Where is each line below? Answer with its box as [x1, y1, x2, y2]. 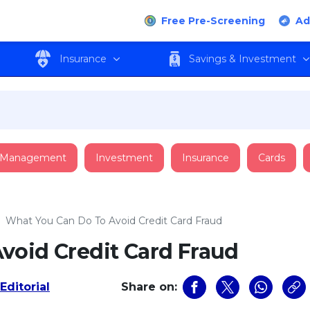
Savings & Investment [188, 52, 296, 65]
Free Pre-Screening [161, 14, 265, 27]
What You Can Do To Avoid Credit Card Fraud [6, 215, 222, 227]
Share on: [120, 280, 177, 293]
